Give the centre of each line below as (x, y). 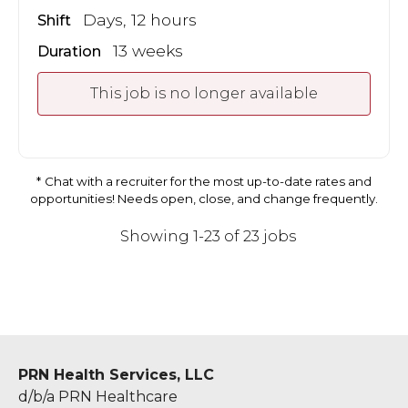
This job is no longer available (204, 93)
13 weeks (148, 50)
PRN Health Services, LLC (116, 374)
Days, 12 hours (140, 19)
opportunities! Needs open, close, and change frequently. (204, 198)
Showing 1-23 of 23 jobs (208, 236)
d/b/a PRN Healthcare (98, 396)
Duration (69, 51)
